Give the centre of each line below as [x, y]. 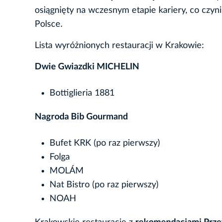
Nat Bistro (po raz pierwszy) [104, 185]
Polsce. [49, 24]
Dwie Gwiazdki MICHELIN [87, 67]
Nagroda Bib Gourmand [81, 117]
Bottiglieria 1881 [82, 93]
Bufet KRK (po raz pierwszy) [105, 143]
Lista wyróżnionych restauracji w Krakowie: [119, 45]
